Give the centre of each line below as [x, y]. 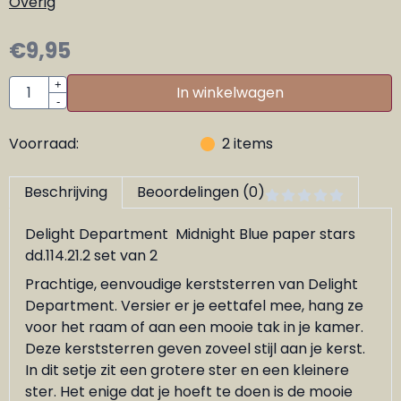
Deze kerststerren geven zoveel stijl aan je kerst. [196, 348]
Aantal [31, 86]
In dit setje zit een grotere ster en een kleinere [188, 370]
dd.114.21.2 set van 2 [92, 255]
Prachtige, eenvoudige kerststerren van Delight [192, 284]
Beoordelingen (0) [201, 192]
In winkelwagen [230, 92]
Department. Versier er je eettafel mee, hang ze [195, 305]
